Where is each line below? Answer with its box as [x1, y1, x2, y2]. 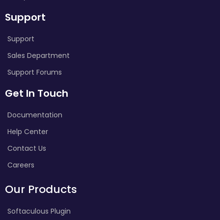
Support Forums [7, 67, 62, 77]
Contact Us [7, 143, 46, 153]
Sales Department [7, 50, 70, 60]
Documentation [7, 110, 62, 120]
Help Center [7, 126, 48, 137]
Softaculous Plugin [7, 206, 71, 216]
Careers [7, 160, 34, 170]
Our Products [5, 181, 77, 197]
